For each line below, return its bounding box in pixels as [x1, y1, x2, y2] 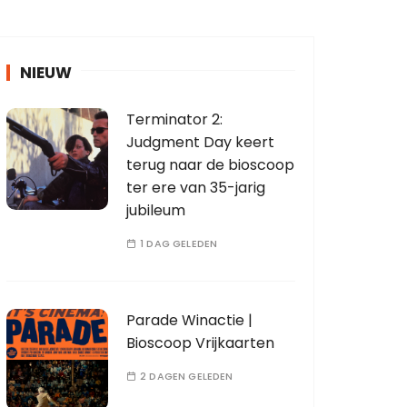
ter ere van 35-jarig [126, 177, 265, 198]
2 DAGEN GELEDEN [140, 369, 233, 383]
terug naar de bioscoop [126, 154, 294, 175]
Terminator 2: [126, 109, 223, 130]
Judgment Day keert [126, 132, 274, 153]
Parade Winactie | [126, 310, 253, 331]
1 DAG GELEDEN [140, 236, 218, 251]
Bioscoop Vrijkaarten [126, 333, 274, 353]
